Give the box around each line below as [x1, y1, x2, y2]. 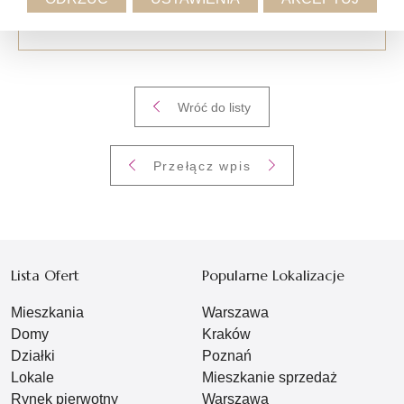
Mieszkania [11, 304, 84, 320]
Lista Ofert [11, 265, 79, 284]
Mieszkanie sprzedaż [202, 369, 337, 385]
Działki [11, 347, 55, 363]
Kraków [202, 326, 251, 342]
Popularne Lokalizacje [202, 265, 344, 284]
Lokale [11, 369, 54, 385]
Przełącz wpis [152, 158, 252, 173]
